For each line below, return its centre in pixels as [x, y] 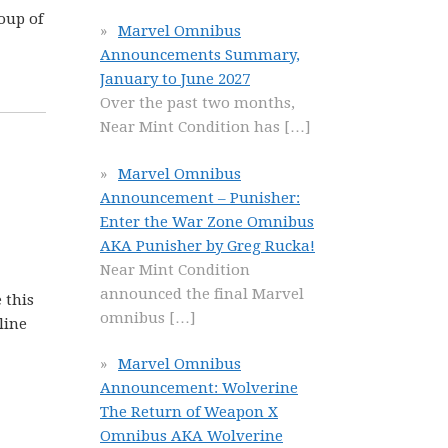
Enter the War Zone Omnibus [207, 221]
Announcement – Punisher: [200, 197]
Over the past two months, [197, 103]
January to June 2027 [175, 79]
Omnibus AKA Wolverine [191, 436]
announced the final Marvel [202, 293]
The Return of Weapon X [189, 412]
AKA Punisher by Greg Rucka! [207, 245]
